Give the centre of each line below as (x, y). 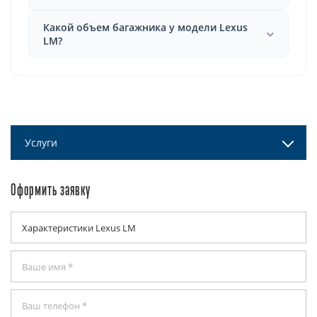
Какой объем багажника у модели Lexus (145, 27)
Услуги (41, 143)
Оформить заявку (51, 191)
